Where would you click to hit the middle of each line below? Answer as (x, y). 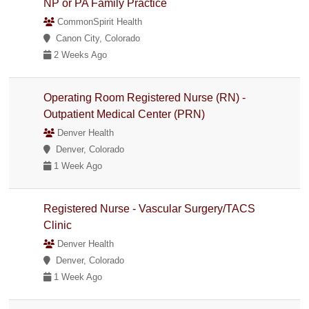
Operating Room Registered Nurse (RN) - (145, 97)
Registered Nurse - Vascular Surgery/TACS (150, 208)
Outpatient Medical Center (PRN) (124, 114)
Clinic (58, 225)
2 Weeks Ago (79, 54)
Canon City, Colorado (96, 38)
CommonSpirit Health (99, 21)
